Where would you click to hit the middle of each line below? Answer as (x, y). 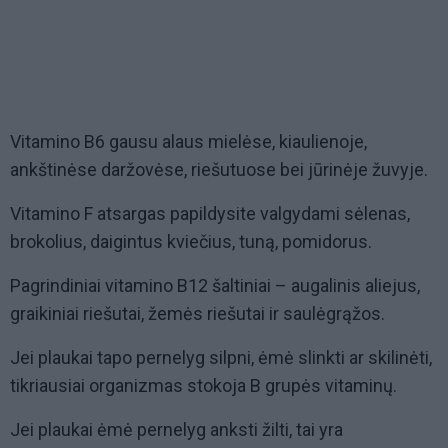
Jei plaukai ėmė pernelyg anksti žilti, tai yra (176, 430)
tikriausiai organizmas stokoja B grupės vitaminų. (203, 386)
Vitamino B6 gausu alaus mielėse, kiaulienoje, (188, 142)
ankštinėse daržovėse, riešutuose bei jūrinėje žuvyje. (219, 170)
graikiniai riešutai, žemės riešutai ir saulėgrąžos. (197, 314)
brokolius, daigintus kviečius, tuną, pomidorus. (191, 242)
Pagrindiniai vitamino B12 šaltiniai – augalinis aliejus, (215, 286)
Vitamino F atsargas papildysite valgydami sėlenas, (210, 214)
